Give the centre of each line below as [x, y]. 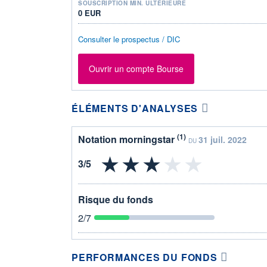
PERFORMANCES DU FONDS [145, 257]
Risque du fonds [116, 199]
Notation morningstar [128, 139]
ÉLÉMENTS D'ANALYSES [135, 108]
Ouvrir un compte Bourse [136, 69]
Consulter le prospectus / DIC [129, 39]
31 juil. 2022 [223, 139]
